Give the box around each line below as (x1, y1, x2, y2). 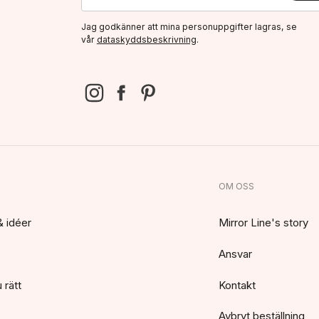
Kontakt (218, 278, 256, 292)
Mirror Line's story (218, 216, 308, 230)
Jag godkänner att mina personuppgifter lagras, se (80, 21, 297, 32)
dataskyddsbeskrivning (96, 33, 197, 45)
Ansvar (218, 247, 252, 261)
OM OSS (218, 181, 254, 192)
